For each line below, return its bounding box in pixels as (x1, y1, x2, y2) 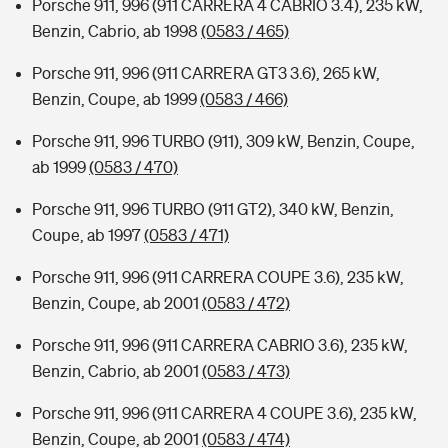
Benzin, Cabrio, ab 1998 (32, 22, 201, 40)
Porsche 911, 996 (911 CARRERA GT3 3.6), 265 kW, (32, 64, 380, 82)
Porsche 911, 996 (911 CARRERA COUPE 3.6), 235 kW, (32, 268, 404, 286)
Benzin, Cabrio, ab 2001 (32, 362, 202, 380)
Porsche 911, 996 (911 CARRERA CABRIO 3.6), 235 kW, (32, 336, 408, 354)
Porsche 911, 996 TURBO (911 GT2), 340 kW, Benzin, (32, 200, 394, 218)
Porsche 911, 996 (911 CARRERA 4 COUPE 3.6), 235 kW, (32, 404, 417, 422)
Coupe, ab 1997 (32, 226, 144, 244)
